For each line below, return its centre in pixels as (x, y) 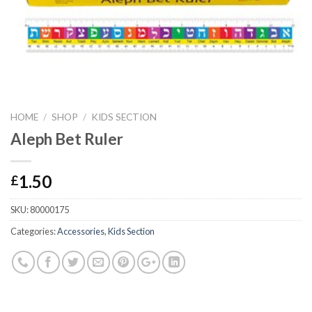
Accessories (81, 232)
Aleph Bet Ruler (67, 139)
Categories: (34, 232)
